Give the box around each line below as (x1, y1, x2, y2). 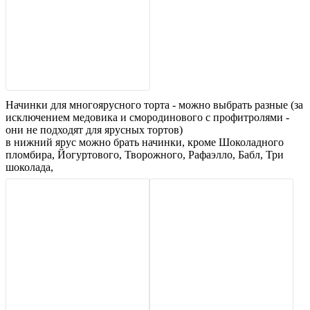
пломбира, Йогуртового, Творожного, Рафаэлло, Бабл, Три (6, 149, 284, 161)
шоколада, (6, 161, 53, 173)
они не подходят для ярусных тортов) (6, 124, 183, 136)
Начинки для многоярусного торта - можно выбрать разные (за (6, 99, 303, 111)
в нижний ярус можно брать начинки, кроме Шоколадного (6, 136, 284, 148)
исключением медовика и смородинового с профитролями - (6, 111, 289, 123)
